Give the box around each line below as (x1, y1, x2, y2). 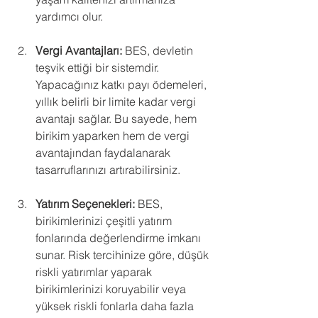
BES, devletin (122, 43, 196, 57)
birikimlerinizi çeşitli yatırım (35, 214, 175, 228)
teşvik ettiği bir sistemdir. (35, 60, 162, 75)
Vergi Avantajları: (35, 43, 122, 57)
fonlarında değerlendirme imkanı (35, 231, 204, 245)
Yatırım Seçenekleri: (35, 197, 135, 211)
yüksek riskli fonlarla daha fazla (35, 299, 197, 313)
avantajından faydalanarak (35, 146, 173, 160)
